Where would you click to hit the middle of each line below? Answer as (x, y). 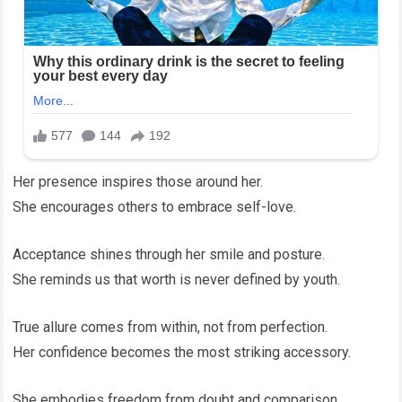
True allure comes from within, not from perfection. (170, 327)
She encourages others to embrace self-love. (155, 206)
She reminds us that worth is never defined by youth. (177, 279)
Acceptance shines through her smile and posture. (169, 254)
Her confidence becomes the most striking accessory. (182, 352)
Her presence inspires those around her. (138, 181)
